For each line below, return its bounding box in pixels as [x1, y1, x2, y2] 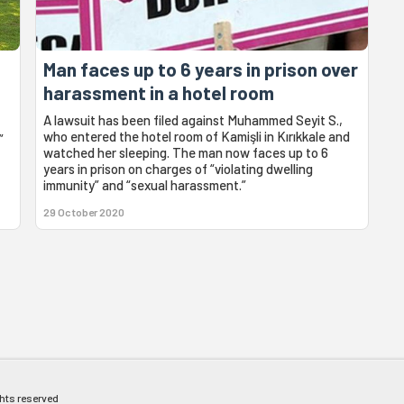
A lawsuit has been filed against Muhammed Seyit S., [43, 112, 344, 129]
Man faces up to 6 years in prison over [43, 58, 359, 81]
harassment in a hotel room [43, 81, 275, 105]
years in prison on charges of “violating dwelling [43, 161, 314, 178]
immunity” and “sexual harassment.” [43, 177, 247, 194]
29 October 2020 [43, 206, 125, 219]
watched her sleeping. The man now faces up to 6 [43, 144, 329, 161]
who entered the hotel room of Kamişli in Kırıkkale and [43, 128, 351, 145]
